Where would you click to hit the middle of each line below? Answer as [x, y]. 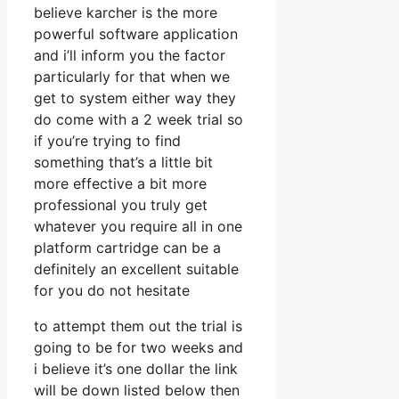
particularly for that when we [132, 76]
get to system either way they [135, 98]
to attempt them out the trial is [138, 326]
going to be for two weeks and [138, 347]
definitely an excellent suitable [136, 269]
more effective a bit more [120, 183]
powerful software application [136, 33]
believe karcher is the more [126, 12]
